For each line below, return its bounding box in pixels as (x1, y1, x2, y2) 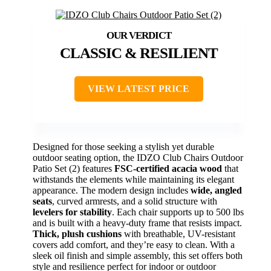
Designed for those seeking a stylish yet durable (33, 142, 214, 152)
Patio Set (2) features (33, 163, 114, 174)
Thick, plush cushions (33, 229, 122, 240)
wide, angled (191, 185, 242, 196)
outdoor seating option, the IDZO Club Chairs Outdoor (33, 152, 243, 163)
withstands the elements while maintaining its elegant (33, 174, 234, 185)
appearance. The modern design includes (33, 185, 191, 196)
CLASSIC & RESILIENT (59, 45, 218, 62)
